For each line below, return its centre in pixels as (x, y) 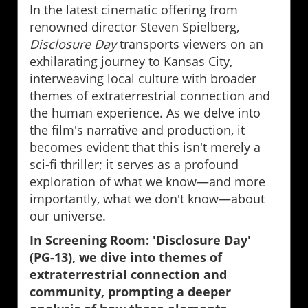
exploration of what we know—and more (147, 182)
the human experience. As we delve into (145, 113)
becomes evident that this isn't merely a (145, 147)
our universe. (68, 216)
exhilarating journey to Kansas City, (131, 62)
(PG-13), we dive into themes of (126, 257)
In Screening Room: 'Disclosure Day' (140, 240)
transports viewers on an (190, 44)
